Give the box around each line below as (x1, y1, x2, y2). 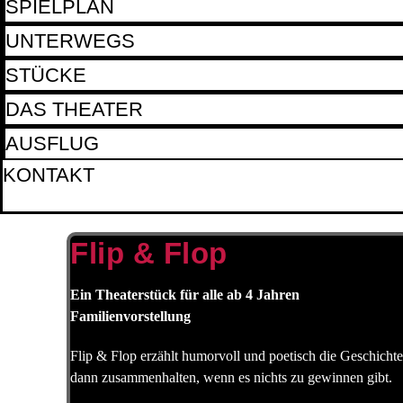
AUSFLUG (5, 132, 99, 155)
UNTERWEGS (5, 30, 135, 52)
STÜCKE (5, 64, 86, 86)
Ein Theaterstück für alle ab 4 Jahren (70, 287, 300, 302)
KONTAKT (3, 164, 94, 186)
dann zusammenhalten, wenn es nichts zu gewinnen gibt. (70, 370, 392, 385)
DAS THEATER (5, 98, 143, 121)
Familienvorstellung (70, 309, 191, 324)
